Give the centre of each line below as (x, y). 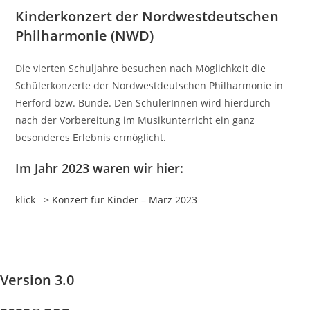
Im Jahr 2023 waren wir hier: (100, 168)
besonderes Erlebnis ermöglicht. (91, 137)
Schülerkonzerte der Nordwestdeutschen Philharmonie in (149, 85)
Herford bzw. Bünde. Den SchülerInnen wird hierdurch (143, 103)
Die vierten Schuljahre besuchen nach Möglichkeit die (141, 68)
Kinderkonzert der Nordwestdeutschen (147, 16)
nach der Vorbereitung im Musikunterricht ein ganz (135, 120)
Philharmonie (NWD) (85, 36)
